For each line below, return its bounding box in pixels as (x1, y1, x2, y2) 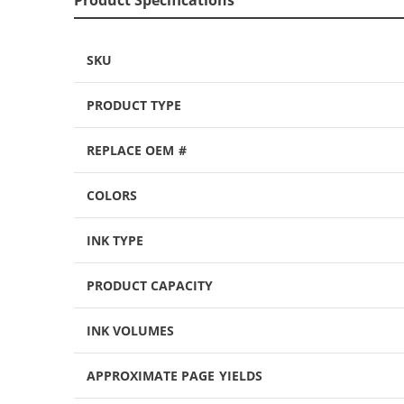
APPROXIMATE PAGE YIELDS (87, 366, 262, 384)
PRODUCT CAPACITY (87, 276, 214, 294)
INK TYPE (87, 231, 144, 249)
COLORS (87, 186, 137, 204)
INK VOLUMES (87, 321, 175, 339)
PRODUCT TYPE (87, 96, 182, 114)
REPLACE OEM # (87, 141, 187, 159)
